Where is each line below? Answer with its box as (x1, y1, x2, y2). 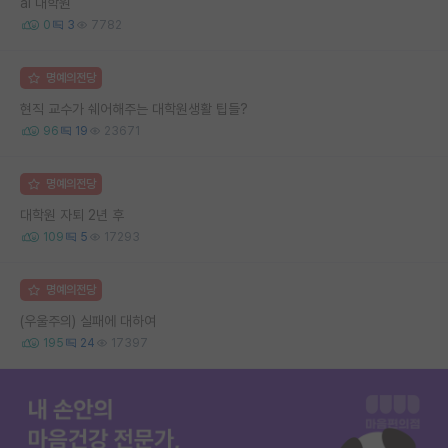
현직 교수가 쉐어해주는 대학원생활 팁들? (20, 100, 248, 117)
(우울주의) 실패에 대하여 (20, 312, 156, 329)
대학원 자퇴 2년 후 (20, 206, 124, 223)
